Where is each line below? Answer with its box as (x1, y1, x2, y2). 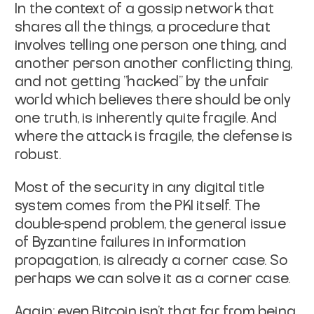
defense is (222, 129, 293, 144)
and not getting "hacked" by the (15, 74, 227, 89)
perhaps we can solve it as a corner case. (15, 271, 291, 286)
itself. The (196, 198, 261, 213)
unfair (229, 74, 270, 89)
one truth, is (15, 111, 93, 125)
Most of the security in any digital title (15, 180, 265, 195)
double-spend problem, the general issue (15, 217, 286, 231)
